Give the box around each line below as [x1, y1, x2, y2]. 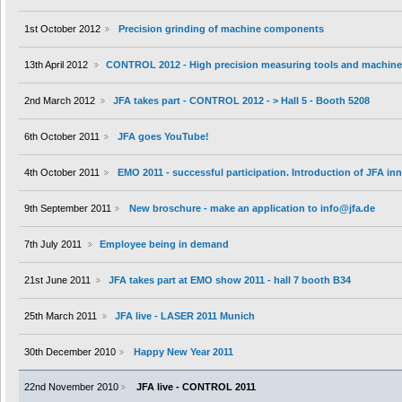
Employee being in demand [99, 239, 229, 250]
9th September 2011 [24, 203, 111, 214]
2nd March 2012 [24, 95, 95, 107]
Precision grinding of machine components [118, 23, 324, 35]
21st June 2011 [24, 275, 91, 286]
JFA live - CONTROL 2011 [135, 381, 256, 393]
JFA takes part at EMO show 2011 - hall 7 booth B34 [108, 275, 351, 286]
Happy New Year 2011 [133, 346, 233, 358]
